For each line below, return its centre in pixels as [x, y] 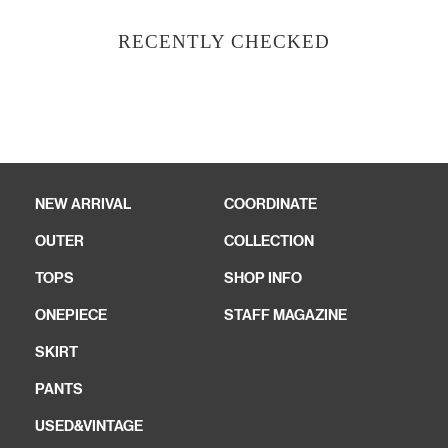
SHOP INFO [263, 278]
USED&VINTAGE [89, 426]
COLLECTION [269, 241]
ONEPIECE [71, 315]
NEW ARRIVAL [83, 204]
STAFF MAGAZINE [285, 315]
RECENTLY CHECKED [224, 42]
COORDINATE [270, 204]
